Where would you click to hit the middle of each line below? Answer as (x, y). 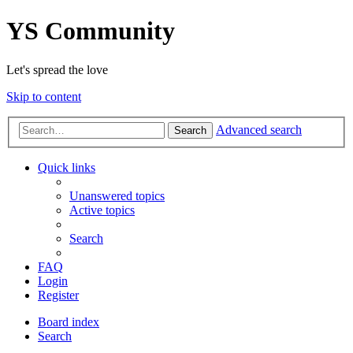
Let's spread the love (57, 69)
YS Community (91, 31)
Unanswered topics (117, 196)
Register (58, 295)
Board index (69, 322)
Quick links (67, 168)
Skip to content (44, 96)
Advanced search (259, 130)
